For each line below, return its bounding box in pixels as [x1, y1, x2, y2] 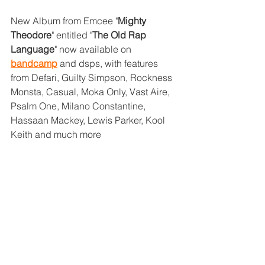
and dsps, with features [57, 57, 160, 70]
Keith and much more [11, 128, 101, 141]
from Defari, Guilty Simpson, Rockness [11, 72, 174, 84]
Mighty [118, 15, 148, 27]
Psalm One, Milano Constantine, [11, 100, 148, 112]
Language [11, 43, 54, 56]
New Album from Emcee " [11, 15, 118, 27]
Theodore [11, 29, 51, 41]
